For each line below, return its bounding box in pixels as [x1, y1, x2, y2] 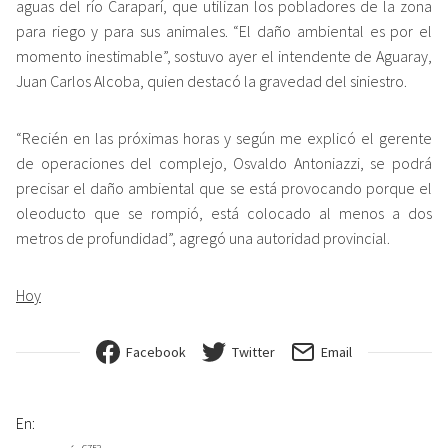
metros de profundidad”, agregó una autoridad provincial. [16, 228, 390, 249]
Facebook [126, 343, 186, 362]
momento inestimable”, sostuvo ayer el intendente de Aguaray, [16, 46, 432, 67]
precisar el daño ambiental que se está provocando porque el [16, 178, 432, 199]
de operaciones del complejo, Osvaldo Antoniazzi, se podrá [16, 153, 432, 174]
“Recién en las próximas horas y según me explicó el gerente [16, 128, 432, 149]
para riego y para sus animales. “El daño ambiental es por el [16, 21, 432, 42]
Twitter [232, 343, 275, 362]
